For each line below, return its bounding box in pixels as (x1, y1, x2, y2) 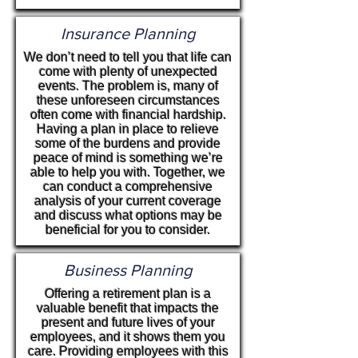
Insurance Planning (61, 25, 195, 42)
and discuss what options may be (34, 209, 222, 222)
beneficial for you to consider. (46, 223, 210, 237)
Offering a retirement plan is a (45, 287, 211, 300)
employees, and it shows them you (30, 330, 225, 344)
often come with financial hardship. (30, 108, 226, 121)
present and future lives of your (41, 316, 215, 329)
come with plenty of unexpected (38, 65, 217, 78)
